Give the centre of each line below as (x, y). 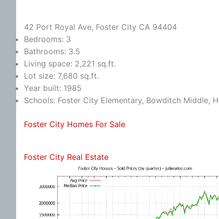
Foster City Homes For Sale (75, 124)
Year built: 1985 (53, 88)
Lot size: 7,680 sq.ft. (61, 76)
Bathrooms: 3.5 (52, 51)
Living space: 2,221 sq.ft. (70, 63)
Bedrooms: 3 (47, 39)
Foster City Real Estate (66, 157)
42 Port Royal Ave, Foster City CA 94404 (100, 27)
